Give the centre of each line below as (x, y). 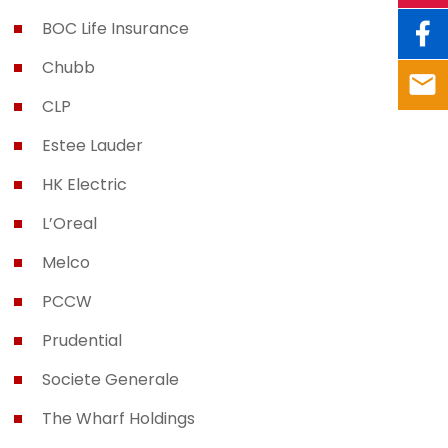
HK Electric (84, 184)
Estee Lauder (92, 145)
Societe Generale (110, 379)
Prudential (81, 340)
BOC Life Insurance (115, 28)
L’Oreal (69, 223)
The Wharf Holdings (118, 418)
